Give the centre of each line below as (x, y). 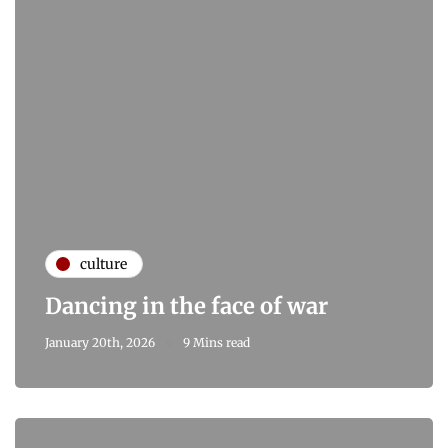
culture (103, 263)
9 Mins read (216, 343)
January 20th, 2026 (100, 343)
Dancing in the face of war (186, 306)
